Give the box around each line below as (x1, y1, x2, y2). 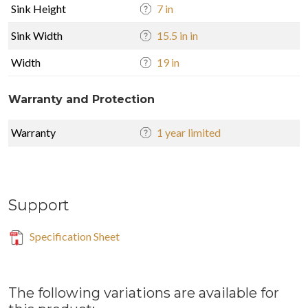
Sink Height (11, 1, 66, 15)
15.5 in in (157, 28, 198, 42)
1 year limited (157, 125, 221, 139)
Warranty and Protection (8, 92, 155, 106)
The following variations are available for (8, 284, 279, 301)
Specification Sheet (27, 229, 120, 243)
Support (8, 195, 69, 214)
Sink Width (11, 28, 63, 42)
